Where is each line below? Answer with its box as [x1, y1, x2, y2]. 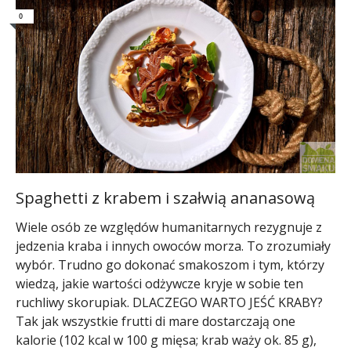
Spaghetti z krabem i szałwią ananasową [16, 186, 315, 208]
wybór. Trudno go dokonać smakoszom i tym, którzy [16, 255, 324, 273]
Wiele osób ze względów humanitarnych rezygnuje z [16, 218, 322, 236]
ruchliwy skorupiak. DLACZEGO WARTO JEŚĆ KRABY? [16, 293, 323, 311]
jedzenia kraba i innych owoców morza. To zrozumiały [16, 237, 331, 255]
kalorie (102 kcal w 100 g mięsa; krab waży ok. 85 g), [16, 331, 317, 349]
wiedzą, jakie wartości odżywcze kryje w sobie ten [16, 274, 303, 292]
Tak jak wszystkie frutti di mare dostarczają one [16, 312, 295, 330]
